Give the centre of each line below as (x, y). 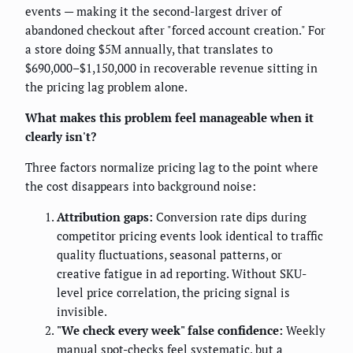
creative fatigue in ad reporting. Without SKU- (182, 274)
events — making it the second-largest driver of (153, 11)
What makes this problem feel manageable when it (169, 118)
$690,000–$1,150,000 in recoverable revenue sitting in (171, 68)
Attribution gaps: (105, 217)
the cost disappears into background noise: (141, 186)
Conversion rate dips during (230, 217)
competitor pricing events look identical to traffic (190, 236)
